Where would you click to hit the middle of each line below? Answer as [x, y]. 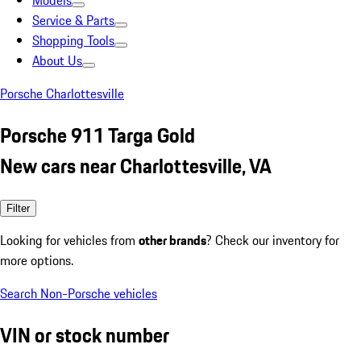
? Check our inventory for [273, 240]
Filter [18, 208]
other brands [172, 240]
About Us [57, 60]
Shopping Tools [73, 40]
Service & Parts [73, 20]
